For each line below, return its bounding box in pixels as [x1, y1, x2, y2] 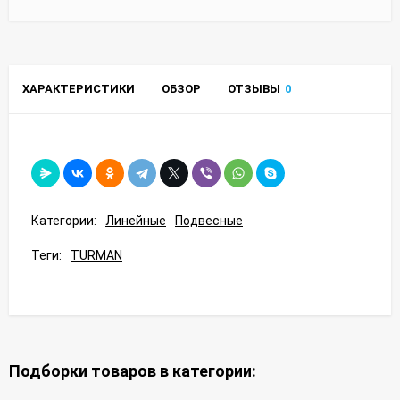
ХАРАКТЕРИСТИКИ [22, 81, 135, 96]
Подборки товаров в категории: [9, 361, 256, 380]
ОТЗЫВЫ [228, 81, 280, 96]
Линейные [105, 212, 166, 228]
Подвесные [175, 212, 243, 228]
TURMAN [71, 247, 122, 262]
